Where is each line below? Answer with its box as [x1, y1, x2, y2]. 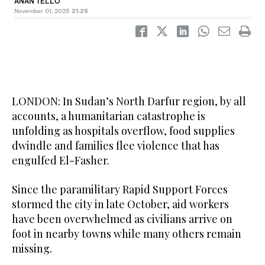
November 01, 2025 [14, 7, 70, 15]
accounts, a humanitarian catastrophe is [12, 109, 205, 124]
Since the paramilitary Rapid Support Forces [12, 182, 228, 197]
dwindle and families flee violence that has [12, 138, 219, 153]
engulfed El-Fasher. [12, 153, 109, 168]
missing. [12, 241, 52, 256]
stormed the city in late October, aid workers [12, 197, 229, 212]
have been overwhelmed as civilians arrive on [12, 212, 232, 227]
